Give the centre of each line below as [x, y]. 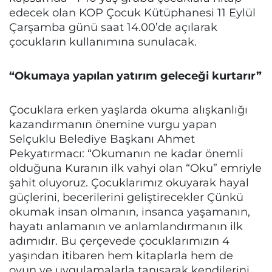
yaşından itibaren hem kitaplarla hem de [121, 255]
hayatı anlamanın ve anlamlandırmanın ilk [126, 226]
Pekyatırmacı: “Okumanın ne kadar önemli [126, 153]
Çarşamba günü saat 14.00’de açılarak [113, 27]
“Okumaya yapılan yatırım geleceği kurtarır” [135, 76]
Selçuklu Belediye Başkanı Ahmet [102, 139]
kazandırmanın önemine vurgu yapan [113, 124]
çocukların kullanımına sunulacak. [103, 42]
